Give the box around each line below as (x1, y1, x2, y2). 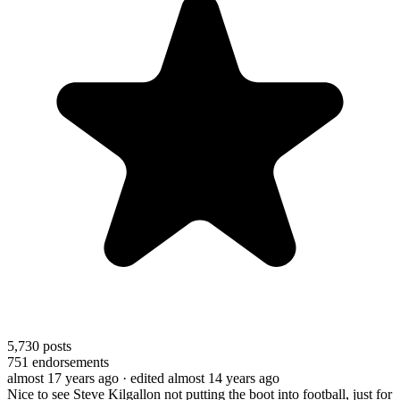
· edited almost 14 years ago (122, 370, 279, 386)
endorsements (29, 354, 109, 370)
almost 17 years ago (7, 370, 119, 386)
